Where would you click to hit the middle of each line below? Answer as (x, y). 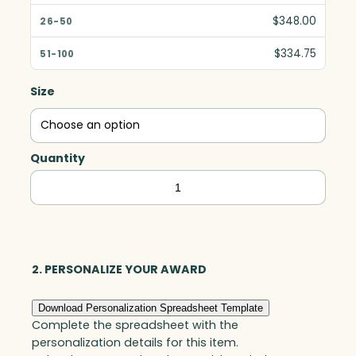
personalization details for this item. (135, 342)
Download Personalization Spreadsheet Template (151, 308)
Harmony (58, 180)
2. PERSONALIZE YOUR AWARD (119, 269)
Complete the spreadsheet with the (135, 325)
